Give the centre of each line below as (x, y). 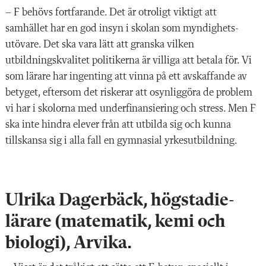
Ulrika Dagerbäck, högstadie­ (120, 200)
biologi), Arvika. (69, 243)
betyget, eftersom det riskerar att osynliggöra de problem (129, 92)
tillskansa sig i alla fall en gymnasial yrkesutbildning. (122, 140)
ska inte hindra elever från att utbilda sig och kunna (118, 124)
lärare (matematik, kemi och (115, 222)
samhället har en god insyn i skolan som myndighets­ (122, 28)
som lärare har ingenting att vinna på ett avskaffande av (126, 76)
